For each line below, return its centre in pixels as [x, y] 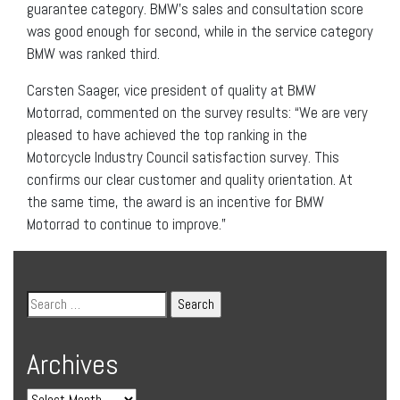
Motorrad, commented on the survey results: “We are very [197, 112]
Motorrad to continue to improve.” [126, 224]
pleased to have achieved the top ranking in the [167, 134]
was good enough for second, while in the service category [200, 31]
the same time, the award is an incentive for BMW [175, 201]
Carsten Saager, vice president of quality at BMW [171, 90]
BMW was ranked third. [95, 53]
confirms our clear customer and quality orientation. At [190, 179]
